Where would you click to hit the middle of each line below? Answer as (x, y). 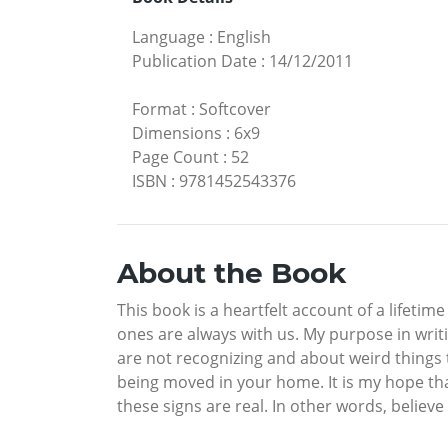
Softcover (235, 109)
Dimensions (177, 133)
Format (159, 109)
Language (168, 37)
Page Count (175, 157)
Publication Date (194, 61)
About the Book (231, 273)
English (244, 37)
